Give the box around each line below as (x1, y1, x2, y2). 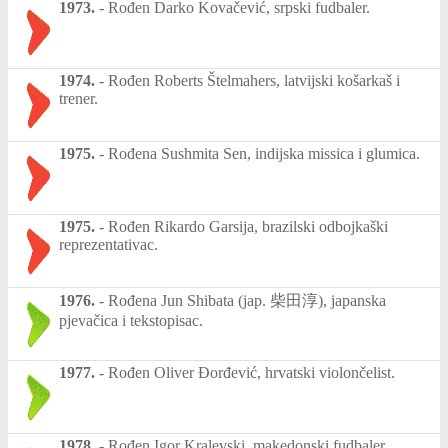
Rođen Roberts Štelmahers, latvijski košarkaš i (108, 72, 400, 90)
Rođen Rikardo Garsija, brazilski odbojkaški (108, 218, 388, 236)
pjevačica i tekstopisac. (59, 312, 203, 330)
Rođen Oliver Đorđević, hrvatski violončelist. (108, 364, 395, 382)
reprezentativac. (59, 236, 158, 254)
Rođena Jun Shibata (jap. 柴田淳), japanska (108, 292, 386, 310)
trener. (59, 90, 98, 108)
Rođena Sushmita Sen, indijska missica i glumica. (108, 145, 420, 163)
